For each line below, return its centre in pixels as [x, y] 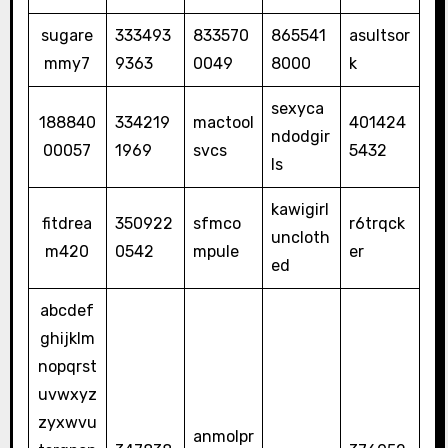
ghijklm [67, 339]
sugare [67, 36]
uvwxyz [67, 395]
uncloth [300, 238]
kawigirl [299, 210]
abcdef [67, 311]
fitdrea [67, 224]
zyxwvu [67, 423]
